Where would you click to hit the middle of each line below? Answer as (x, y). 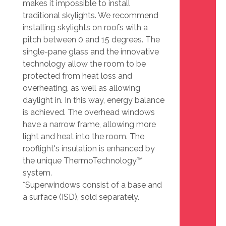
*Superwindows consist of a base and (92, 185)
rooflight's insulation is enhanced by (89, 149)
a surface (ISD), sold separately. (81, 197)
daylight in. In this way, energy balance (94, 100)
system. (37, 173)
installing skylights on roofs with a (85, 28)
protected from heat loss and (77, 76)
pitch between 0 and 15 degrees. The (91, 40)
